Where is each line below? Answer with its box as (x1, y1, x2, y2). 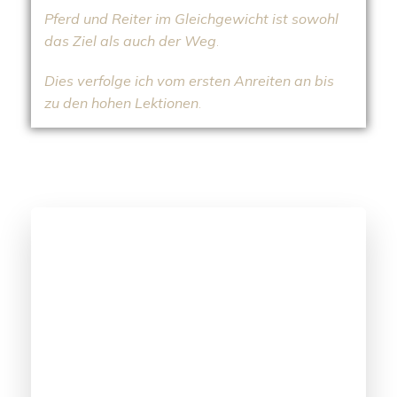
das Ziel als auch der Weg (44, 32, 216, 50)
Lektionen (135, 94, 198, 112)
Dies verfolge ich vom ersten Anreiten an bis (44, 72, 334, 90)
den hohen (59, 94, 131, 112)
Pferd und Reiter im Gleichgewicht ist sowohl (44, 10, 339, 27)
